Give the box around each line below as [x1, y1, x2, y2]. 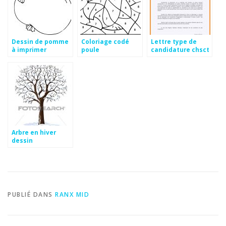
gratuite [151, 53, 178, 62]
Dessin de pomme [12, 37, 69, 45]
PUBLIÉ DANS [8, 190, 55, 199]
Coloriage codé [81, 37, 129, 45]
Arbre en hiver [12, 128, 56, 136]
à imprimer [12, 45, 46, 53]
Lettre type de [151, 37, 197, 45]
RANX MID [55, 190, 89, 199]
